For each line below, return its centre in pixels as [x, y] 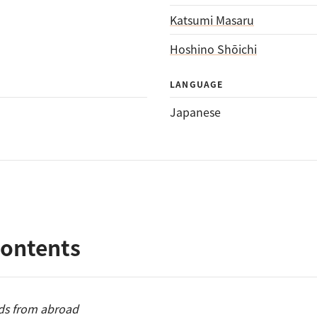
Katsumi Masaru [212, 20]
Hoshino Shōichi [213, 49]
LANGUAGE [197, 84]
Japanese [195, 112]
